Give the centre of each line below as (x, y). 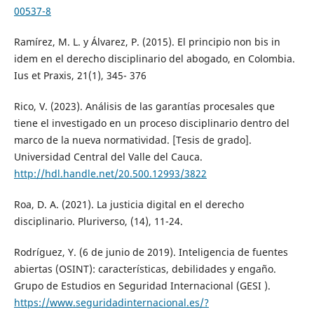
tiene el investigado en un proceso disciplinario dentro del (151, 123)
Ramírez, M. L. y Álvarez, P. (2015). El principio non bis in (147, 41)
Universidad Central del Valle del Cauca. (108, 156)
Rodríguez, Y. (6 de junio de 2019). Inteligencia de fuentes (151, 252)
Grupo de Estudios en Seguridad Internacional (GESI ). (142, 285)
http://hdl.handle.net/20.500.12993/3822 (110, 173)
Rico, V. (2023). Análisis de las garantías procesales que (144, 106)
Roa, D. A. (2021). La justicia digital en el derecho (129, 204)
